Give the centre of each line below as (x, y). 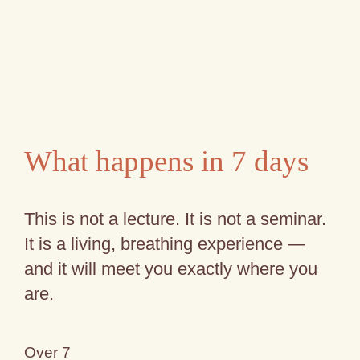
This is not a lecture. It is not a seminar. (176, 219)
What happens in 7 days (167, 162)
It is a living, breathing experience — (165, 244)
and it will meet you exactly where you (171, 269)
